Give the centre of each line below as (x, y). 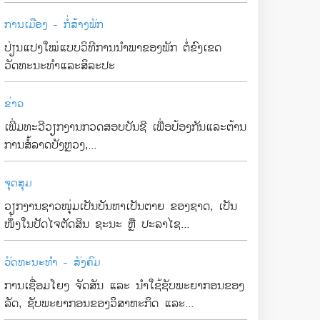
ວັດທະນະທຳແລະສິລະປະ (60, 66)
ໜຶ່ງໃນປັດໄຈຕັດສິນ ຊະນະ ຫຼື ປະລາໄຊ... (97, 224)
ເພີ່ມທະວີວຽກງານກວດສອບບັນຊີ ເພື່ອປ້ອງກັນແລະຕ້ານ (125, 127)
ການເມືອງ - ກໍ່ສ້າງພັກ (54, 24)
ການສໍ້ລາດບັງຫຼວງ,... (50, 145)
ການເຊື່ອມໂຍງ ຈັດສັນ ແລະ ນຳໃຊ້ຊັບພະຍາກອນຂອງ (124, 286)
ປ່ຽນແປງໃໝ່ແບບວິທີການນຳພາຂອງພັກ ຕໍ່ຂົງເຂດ (113, 48)
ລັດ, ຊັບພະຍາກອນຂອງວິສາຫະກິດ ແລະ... (99, 304)
